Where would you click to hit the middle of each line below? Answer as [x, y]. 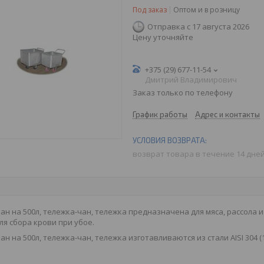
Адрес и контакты [227, 114]
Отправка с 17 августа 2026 [198, 27]
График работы [160, 114]
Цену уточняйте [163, 37]
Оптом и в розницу [207, 10]
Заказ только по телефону [183, 93]
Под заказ [150, 10]
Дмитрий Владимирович [191, 80]
